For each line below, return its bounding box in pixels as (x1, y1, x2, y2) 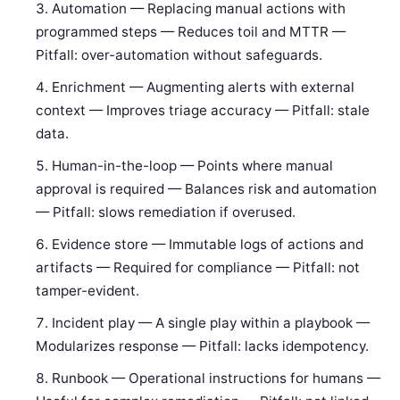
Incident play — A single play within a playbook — (52, 314, 371, 332)
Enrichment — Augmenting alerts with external (52, 79, 355, 96)
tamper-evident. (36, 282, 140, 300)
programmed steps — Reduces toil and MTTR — (36, 23, 346, 41)
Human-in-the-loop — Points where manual (52, 157, 334, 175)
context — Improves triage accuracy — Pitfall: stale (36, 102, 371, 120)
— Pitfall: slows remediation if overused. (36, 204, 296, 221)
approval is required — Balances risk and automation (36, 180, 378, 198)
